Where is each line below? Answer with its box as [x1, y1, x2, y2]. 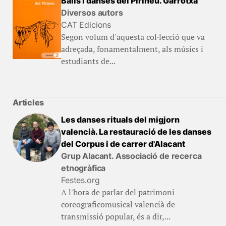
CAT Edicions [61, 20, 111, 30]
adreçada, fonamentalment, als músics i [61, 43, 203, 54]
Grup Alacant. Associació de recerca [61, 151, 202, 161]
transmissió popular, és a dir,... [61, 211, 171, 222]
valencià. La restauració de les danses [61, 127, 211, 137]
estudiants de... [61, 55, 116, 67]
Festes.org [61, 175, 100, 185]
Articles [13, 97, 44, 107]
